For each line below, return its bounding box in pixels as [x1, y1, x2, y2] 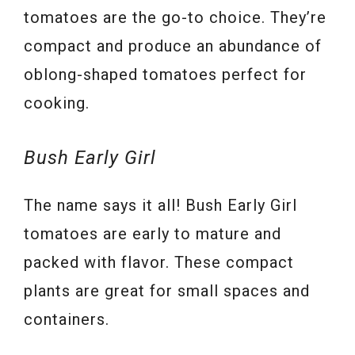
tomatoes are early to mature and [24, 224, 281, 244]
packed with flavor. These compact [24, 253, 294, 273]
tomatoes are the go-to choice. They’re [24, 8, 326, 28]
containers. [24, 310, 109, 330]
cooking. [24, 94, 90, 113]
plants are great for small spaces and [24, 281, 310, 301]
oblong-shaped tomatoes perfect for [24, 65, 307, 85]
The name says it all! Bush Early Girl [24, 196, 297, 216]
